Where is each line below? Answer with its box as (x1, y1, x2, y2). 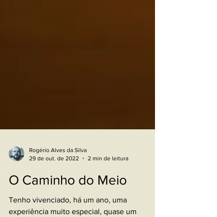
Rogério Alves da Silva (29, 161, 87, 168)
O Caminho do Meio (9, 187, 127, 202)
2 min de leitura (88, 169, 128, 176)
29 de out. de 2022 (29, 169, 79, 176)
